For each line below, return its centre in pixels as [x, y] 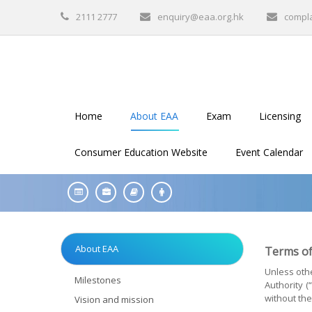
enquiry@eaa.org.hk [201, 17]
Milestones [98, 280]
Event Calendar [269, 152]
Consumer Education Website [141, 152]
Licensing [280, 116]
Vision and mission [114, 299]
